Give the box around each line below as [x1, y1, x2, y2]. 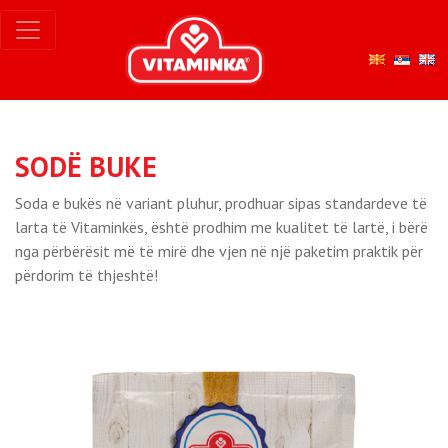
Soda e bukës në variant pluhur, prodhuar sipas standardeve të [15, 193, 427, 213]
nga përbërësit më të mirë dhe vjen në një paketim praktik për [15, 241, 423, 261]
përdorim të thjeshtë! [15, 265, 158, 285]
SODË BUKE [15, 148, 157, 185]
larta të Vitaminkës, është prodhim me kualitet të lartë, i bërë [15, 217, 428, 237]
